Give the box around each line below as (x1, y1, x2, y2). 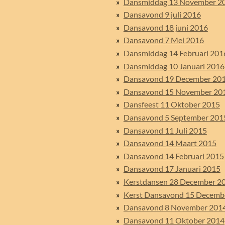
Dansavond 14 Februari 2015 (123, 151, 224, 161)
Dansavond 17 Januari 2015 (123, 164, 220, 174)
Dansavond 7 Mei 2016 (123, 35, 204, 45)
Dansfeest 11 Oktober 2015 (123, 99, 220, 109)
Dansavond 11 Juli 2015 (123, 125, 207, 135)
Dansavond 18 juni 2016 (123, 22, 208, 32)
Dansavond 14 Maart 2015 (123, 138, 216, 148)
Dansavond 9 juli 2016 (123, 10, 201, 20)
